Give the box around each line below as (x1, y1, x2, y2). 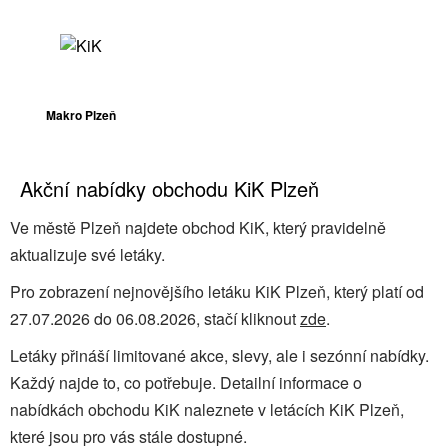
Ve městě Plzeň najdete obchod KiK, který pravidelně (10, 215, 386, 239)
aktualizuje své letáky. (10, 242, 165, 266)
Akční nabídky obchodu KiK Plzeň (20, 173, 319, 203)
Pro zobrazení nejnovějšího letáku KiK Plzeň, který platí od (10, 279, 424, 303)
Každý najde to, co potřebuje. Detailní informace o (10, 370, 362, 394)
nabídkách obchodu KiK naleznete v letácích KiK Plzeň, (10, 397, 404, 421)
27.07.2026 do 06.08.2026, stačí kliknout (10, 306, 300, 330)
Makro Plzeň (46, 105, 117, 124)
